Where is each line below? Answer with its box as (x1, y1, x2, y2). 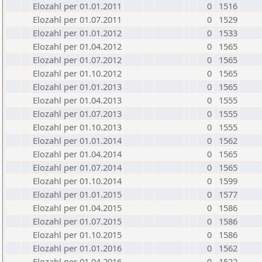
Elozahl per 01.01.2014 (33, 135, 122, 146)
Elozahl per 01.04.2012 (33, 40, 122, 52)
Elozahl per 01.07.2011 (33, 13, 122, 25)
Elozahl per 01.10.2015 (33, 229, 122, 240)
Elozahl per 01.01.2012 (33, 27, 122, 39)
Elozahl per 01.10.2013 (33, 121, 122, 133)
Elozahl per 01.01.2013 (33, 81, 122, 92)
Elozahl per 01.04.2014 (33, 148, 122, 160)
